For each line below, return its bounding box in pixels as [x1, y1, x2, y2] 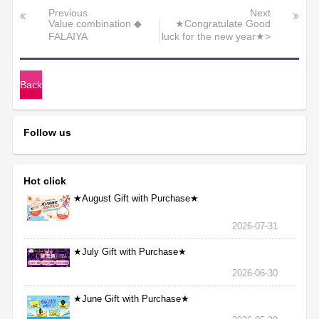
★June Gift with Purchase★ [73, 293, 190, 305]
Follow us [23, 127, 72, 139]
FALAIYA [48, 31, 88, 43]
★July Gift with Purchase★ [73, 246, 187, 258]
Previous [48, 8, 88, 19]
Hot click [23, 175, 67, 187]
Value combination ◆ [48, 19, 142, 30]
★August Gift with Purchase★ [73, 193, 199, 204]
